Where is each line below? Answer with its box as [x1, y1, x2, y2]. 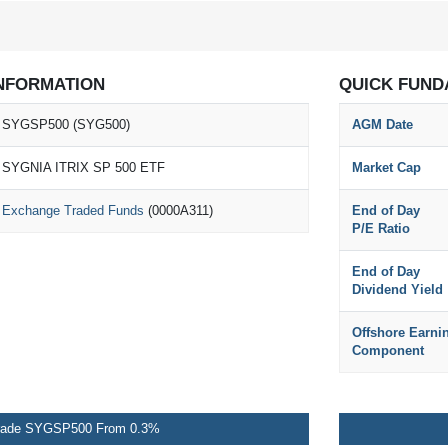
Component [352, 343, 424, 358]
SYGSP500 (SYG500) [2, 117, 130, 132]
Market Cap [352, 160, 421, 175]
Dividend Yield [352, 282, 443, 297]
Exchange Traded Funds [2, 203, 144, 218]
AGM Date [352, 117, 413, 132]
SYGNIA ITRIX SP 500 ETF [2, 160, 165, 175]
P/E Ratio [352, 221, 410, 236]
